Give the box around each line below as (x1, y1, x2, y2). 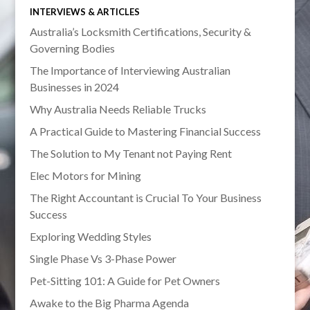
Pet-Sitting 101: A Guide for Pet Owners (29, 274, 220, 288)
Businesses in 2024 (29, 80, 119, 94)
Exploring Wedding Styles (29, 230, 152, 244)
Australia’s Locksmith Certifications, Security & (29, 25, 251, 39)
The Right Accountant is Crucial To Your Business (29, 191, 262, 205)
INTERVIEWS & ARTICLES (29, 6, 140, 18)
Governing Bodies (29, 42, 115, 55)
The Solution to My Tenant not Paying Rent (29, 147, 232, 161)
